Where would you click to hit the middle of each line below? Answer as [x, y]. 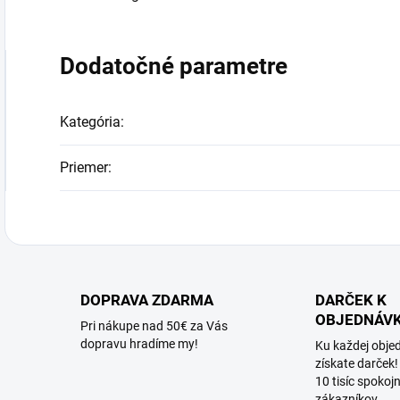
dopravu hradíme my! [139, 344]
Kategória [90, 122]
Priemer [84, 167]
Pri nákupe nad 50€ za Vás [154, 326]
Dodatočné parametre [174, 66]
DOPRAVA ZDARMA [147, 300]
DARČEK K [350, 300]
